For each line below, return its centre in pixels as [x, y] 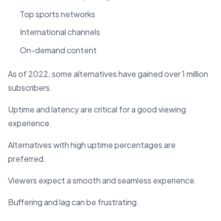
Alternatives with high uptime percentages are [92, 145]
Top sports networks [57, 14]
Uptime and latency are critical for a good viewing [97, 109]
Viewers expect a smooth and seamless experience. [102, 180]
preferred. [27, 158]
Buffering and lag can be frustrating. [74, 202]
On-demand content [58, 50]
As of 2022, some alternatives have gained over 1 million [108, 74]
